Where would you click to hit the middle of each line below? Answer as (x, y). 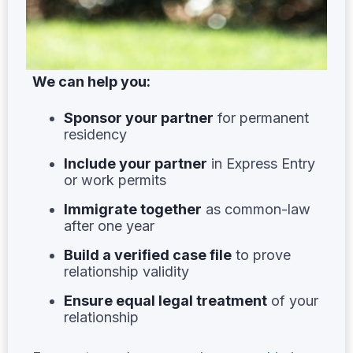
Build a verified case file (148, 255)
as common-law (256, 209)
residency (95, 134)
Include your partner (136, 163)
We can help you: (91, 81)
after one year (109, 225)
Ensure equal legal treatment (165, 300)
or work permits (115, 180)
